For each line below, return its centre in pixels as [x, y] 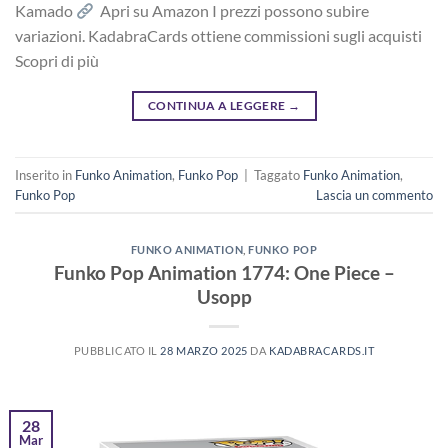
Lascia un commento [374, 194]
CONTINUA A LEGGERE [217, 106]
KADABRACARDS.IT [321, 350]
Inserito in [45, 174]
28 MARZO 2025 [204, 350]
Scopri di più [57, 61]
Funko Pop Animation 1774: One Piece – [224, 272]
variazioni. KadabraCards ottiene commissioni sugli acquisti [218, 36]
